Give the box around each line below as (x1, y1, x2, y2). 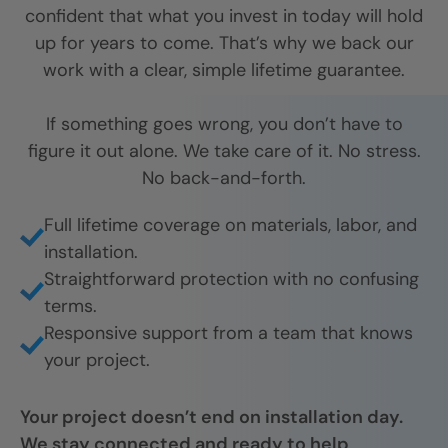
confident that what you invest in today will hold (25, 4, 423, 29)
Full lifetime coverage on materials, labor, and (44, 213, 417, 238)
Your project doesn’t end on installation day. (20, 405, 403, 430)
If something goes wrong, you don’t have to (45, 112, 403, 137)
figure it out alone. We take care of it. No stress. (27, 139, 421, 164)
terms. (44, 294, 97, 319)
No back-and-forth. (142, 166, 306, 191)
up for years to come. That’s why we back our (34, 31, 414, 56)
